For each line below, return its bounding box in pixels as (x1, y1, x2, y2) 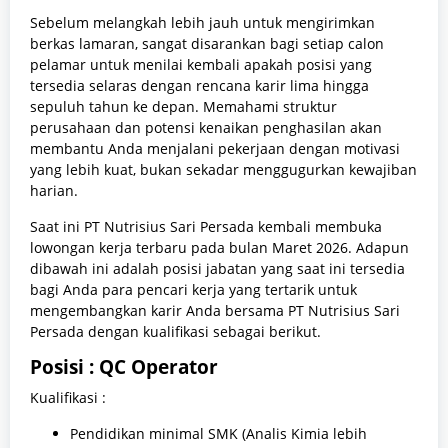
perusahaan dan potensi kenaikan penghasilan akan (30, 117, 382, 137)
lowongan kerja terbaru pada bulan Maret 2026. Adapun (30, 237, 409, 257)
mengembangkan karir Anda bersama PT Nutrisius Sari (30, 300, 400, 320)
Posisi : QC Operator (30, 353, 218, 380)
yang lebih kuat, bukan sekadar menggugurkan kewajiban (30, 159, 417, 179)
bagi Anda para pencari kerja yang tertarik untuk (30, 279, 357, 299)
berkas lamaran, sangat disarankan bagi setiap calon (30, 33, 384, 53)
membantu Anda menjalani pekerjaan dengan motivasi (30, 138, 400, 158)
